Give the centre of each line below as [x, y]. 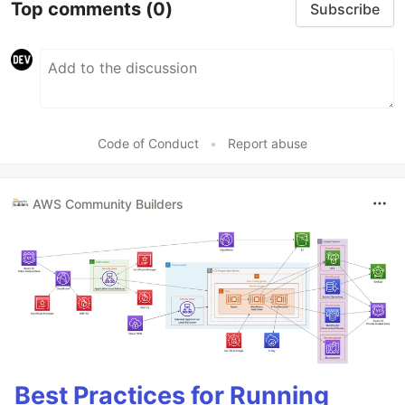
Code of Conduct [148, 144]
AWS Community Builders [108, 203]
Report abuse [268, 144]
